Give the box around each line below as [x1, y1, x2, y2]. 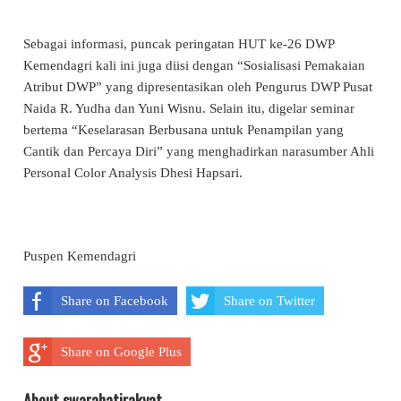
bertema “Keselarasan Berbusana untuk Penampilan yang [23, 122, 344, 137]
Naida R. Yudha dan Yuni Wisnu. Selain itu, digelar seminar [23, 100, 354, 115]
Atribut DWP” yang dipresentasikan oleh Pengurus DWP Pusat [23, 79, 372, 94]
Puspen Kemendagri [23, 248, 136, 263]
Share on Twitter [224, 294, 315, 309]
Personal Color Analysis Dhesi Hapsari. [23, 165, 243, 180]
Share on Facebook [61, 294, 168, 309]
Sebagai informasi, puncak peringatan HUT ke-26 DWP [23, 36, 334, 51]
